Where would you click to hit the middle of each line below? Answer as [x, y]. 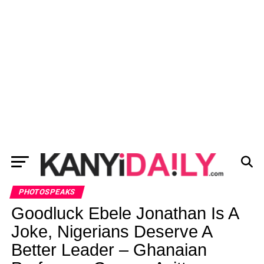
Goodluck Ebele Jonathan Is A [124, 213]
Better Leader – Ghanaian [109, 250]
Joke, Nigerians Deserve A [111, 232]
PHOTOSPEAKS [47, 192]
